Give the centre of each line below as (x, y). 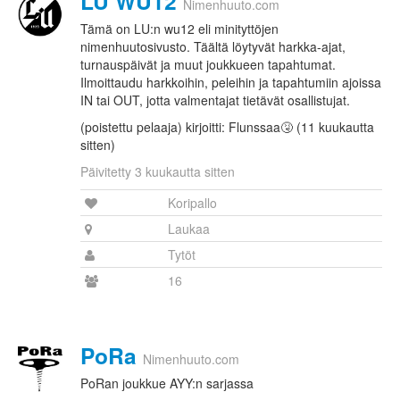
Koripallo (192, 203)
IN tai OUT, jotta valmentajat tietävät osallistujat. (215, 100)
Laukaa (189, 229)
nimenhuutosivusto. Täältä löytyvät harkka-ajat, (213, 47)
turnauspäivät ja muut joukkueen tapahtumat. (208, 65)
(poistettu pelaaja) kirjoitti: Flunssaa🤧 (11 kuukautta (227, 127)
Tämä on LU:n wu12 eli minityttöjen (179, 29)
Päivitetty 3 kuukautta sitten (158, 172)
